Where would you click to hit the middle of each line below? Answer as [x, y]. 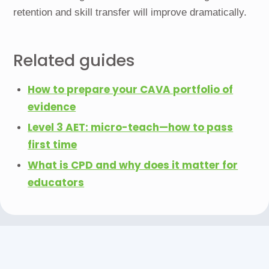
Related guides [74, 61]
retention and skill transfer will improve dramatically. [130, 12]
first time [53, 144]
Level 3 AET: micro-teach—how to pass [131, 127]
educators [56, 182]
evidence [52, 107]
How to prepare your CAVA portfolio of [131, 89]
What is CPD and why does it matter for [133, 165]
